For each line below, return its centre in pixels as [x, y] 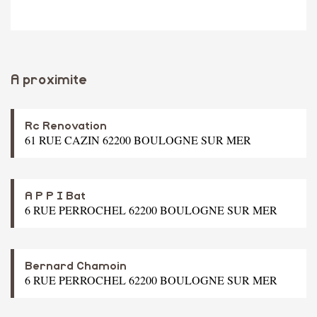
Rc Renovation [66, 126]
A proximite [49, 80]
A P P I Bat [55, 196]
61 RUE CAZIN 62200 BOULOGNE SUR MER [138, 139]
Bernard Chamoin [76, 266]
